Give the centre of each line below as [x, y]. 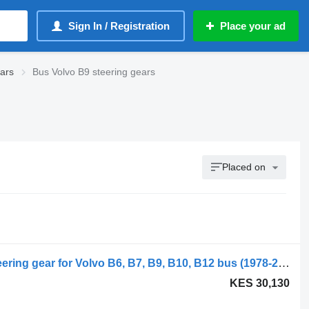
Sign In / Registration [119, 26]
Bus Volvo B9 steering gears [94, 72]
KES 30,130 [260, 283]
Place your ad [253, 26]
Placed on [244, 167]
